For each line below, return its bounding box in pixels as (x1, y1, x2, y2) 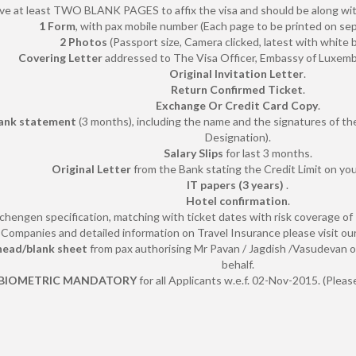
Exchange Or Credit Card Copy (155, 98, 318, 112)
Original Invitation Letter (169, 66, 304, 80)
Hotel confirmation (185, 193, 288, 207)
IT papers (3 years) (187, 177, 286, 192)
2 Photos (60, 34, 107, 48)
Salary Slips (163, 145, 223, 160)
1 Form (39, 18, 75, 33)
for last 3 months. (222, 145, 312, 160)
